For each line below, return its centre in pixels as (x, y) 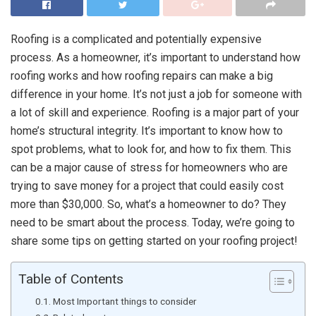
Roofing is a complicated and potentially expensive (136, 39)
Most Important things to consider (124, 301)
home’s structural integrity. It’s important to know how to (147, 130)
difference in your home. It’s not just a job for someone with (156, 94)
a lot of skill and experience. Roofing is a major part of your (155, 112)
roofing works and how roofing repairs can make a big (142, 75)
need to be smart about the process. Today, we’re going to (153, 222)
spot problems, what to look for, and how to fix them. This (151, 149)
